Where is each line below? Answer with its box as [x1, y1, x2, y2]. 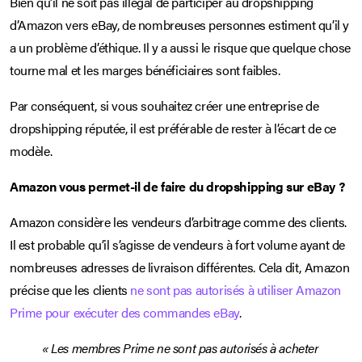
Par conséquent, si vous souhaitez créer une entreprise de [10, 95, 319, 115]
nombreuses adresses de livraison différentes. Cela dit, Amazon [10, 257, 350, 276]
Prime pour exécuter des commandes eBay [10, 302, 239, 322]
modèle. [10, 141, 53, 160]
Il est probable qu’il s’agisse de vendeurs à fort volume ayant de [10, 234, 346, 254]
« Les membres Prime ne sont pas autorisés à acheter [42, 338, 318, 357]
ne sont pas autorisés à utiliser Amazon [130, 280, 341, 299]
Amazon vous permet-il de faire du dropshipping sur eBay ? [10, 176, 345, 196]
